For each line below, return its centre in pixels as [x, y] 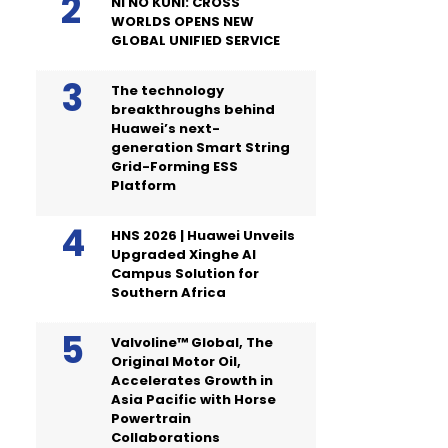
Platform [143, 185]
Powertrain [151, 418]
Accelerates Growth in [192, 380]
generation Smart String [200, 147]
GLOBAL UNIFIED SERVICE [195, 40]
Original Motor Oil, [176, 361]
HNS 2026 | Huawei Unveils [203, 235]
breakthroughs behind [193, 109]
